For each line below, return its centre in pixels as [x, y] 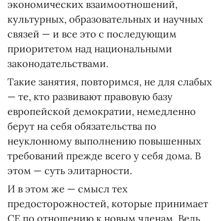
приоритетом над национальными [90, 49]
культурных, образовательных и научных [105, 19]
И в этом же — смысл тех [68, 189]
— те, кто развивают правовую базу [90, 96]
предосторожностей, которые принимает [108, 203]
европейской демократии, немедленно [102, 111]
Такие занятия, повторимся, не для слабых [110, 82]
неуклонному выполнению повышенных [104, 141]
